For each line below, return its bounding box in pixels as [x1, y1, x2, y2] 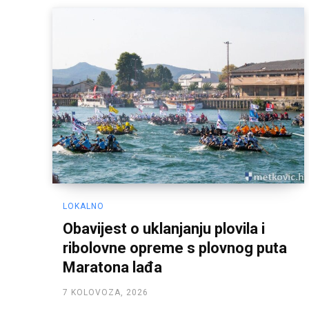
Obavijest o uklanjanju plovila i [63, 220, 265, 238]
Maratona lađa [63, 259, 162, 277]
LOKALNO [63, 201, 104, 212]
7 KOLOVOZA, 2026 [63, 288, 148, 298]
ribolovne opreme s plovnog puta [63, 239, 287, 257]
